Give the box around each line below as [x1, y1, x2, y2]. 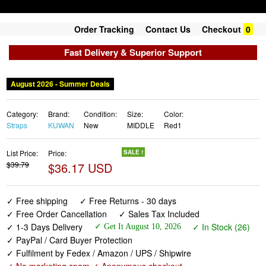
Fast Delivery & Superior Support [64, 46, 202, 59]
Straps [7, 120, 28, 130]
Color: [164, 109, 184, 119]
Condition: [84, 109, 118, 119]
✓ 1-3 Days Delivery [7, 221, 83, 233]
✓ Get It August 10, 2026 [94, 222, 181, 231]
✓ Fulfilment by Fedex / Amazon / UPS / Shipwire [7, 247, 192, 259]
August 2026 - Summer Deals [7, 78, 114, 89]
